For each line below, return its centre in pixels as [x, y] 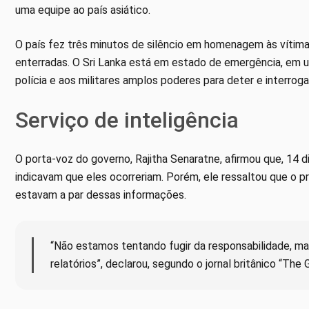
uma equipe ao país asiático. [83, 10]
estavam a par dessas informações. [101, 195]
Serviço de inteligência [127, 120]
